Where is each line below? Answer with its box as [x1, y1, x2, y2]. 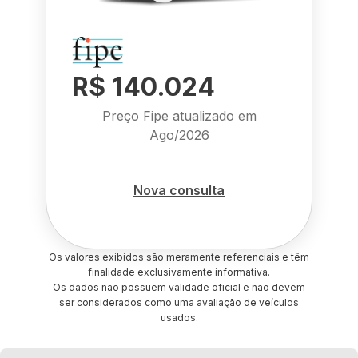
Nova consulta [133, 181, 225, 198]
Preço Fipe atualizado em [101, 108, 257, 124]
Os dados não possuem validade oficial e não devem [53, 281, 305, 293]
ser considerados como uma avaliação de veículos [59, 296, 299, 308]
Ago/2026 [149, 127, 209, 143]
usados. [160, 312, 198, 324]
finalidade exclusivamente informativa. [88, 266, 270, 278]
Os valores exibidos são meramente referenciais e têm [49, 251, 309, 263]
